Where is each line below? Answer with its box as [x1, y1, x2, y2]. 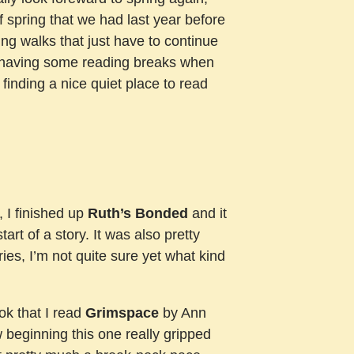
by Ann [159, 305, 206, 322]
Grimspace [85, 305, 159, 322]
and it [188, 205, 227, 222]
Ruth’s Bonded [88, 205, 188, 222]
